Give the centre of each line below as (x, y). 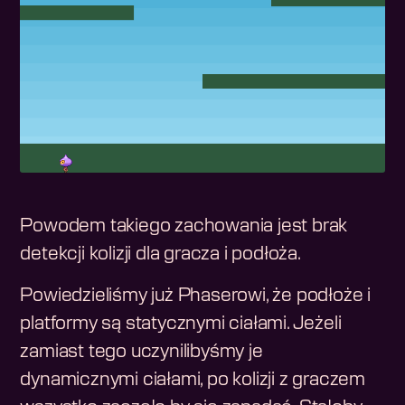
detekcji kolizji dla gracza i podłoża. (160, 254)
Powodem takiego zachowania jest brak (184, 226)
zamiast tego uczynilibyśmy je (141, 352)
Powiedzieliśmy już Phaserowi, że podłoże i (196, 296)
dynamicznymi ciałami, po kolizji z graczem (193, 380)
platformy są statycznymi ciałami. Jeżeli (181, 324)
